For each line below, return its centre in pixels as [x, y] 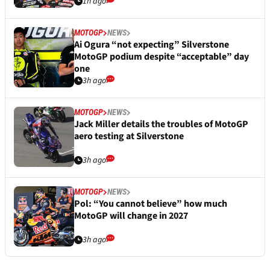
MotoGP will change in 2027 [131, 216]
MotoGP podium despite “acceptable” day [162, 57]
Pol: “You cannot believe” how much [151, 204]
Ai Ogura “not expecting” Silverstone [152, 45]
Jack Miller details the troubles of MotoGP [161, 124]
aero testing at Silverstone [129, 137]
